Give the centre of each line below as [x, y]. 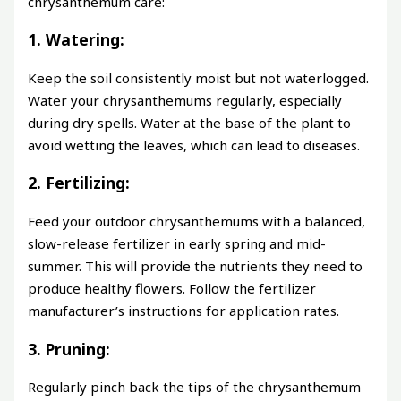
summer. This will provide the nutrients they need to [196, 265]
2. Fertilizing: [79, 183]
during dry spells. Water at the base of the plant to [190, 122]
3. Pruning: [69, 349]
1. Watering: [77, 40]
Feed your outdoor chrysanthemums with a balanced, [197, 221]
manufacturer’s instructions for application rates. [184, 310]
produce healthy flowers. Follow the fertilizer [172, 288]
